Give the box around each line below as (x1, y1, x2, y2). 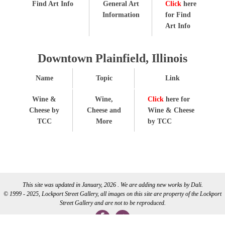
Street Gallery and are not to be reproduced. (59, 199, 166, 206)
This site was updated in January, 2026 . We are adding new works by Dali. (22, 181, 203, 188)
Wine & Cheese (148, 106, 194, 114)
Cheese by (29, 106, 59, 114)
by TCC (148, 117, 172, 125)
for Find (165, 11, 191, 19)
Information (102, 11, 140, 19)
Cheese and (87, 106, 121, 114)
